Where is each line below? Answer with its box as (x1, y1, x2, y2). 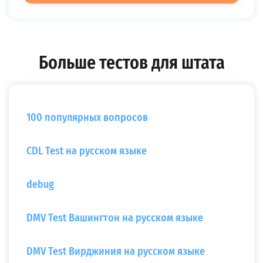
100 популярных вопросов (26, 111, 148, 124)
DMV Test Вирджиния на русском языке (26, 245, 205, 258)
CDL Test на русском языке (26, 144, 147, 157)
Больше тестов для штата (38, 52, 225, 73)
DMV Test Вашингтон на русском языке (26, 211, 203, 224)
